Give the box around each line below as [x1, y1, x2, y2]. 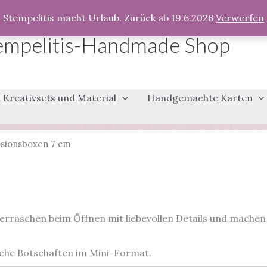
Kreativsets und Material [3, 92, 117, 104]
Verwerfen [216, 12, 264, 24]
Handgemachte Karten [147, 92, 253, 104]
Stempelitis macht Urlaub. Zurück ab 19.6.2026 [3, 12, 216, 24]
